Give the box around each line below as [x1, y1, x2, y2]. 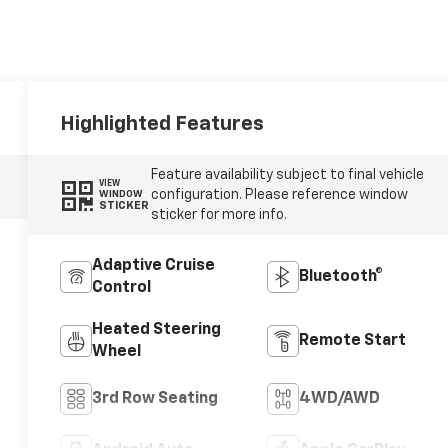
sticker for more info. [150, 207, 287, 222]
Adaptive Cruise [92, 257, 216, 274]
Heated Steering [92, 321, 222, 338]
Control [92, 279, 152, 296]
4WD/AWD [298, 390, 380, 407]
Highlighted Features [60, 113, 265, 134]
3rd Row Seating [92, 390, 219, 407]
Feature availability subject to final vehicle [150, 167, 424, 182]
